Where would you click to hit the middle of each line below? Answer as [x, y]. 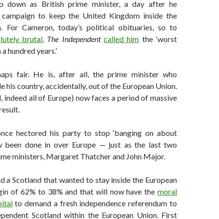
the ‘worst [158, 39]
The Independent [76, 39]
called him [121, 39]
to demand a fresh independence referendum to [95, 203]
